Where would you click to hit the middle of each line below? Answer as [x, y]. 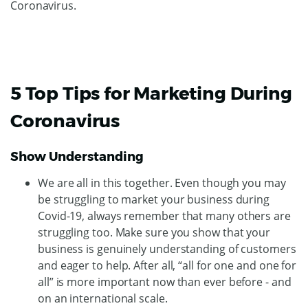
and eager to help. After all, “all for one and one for [167, 265]
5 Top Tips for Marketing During [151, 93]
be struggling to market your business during [154, 199]
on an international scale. [104, 298]
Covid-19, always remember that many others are [164, 216]
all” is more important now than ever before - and [165, 282]
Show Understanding [78, 156]
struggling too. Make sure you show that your [154, 232]
